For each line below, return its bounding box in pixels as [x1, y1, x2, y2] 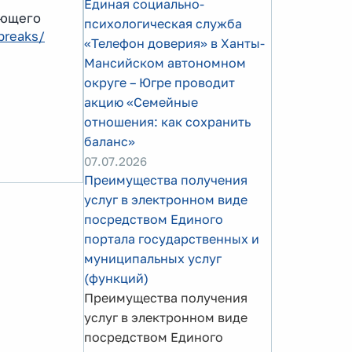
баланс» [84, 134, 135, 149]
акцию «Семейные [84, 94, 198, 110]
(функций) [84, 270, 148, 286]
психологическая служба [84, 16, 242, 31]
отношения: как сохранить [84, 114, 251, 130]
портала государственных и [84, 231, 259, 247]
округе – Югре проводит [84, 75, 235, 90]
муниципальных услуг [84, 251, 222, 266]
